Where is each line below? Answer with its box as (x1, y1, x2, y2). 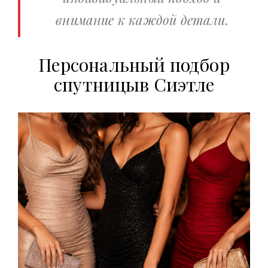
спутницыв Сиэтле (53, 72, 215, 97)
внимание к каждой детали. (56, 11, 229, 29)
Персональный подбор (38, 53, 230, 77)
